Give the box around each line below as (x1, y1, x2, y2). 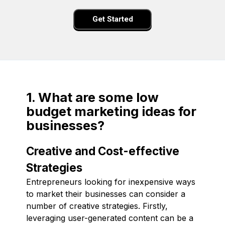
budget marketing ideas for (26, 103, 196, 119)
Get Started (92, 15, 133, 24)
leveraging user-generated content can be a (26, 212, 193, 223)
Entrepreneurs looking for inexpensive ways (26, 176, 195, 187)
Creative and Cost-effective (26, 144, 179, 158)
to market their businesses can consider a (26, 188, 185, 199)
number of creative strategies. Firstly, (26, 200, 168, 211)
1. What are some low (26, 89, 159, 105)
